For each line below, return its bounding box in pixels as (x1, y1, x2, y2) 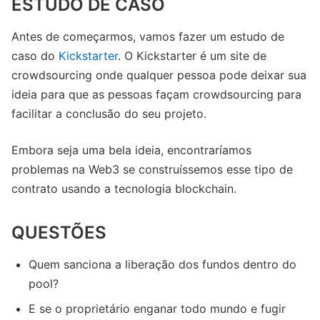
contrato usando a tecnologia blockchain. (11, 181, 236, 196)
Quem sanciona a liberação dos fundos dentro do (29, 256, 296, 271)
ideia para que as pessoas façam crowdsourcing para (11, 86, 301, 101)
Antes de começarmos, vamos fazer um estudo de (11, 29, 284, 44)
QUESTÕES (11, 221, 106, 243)
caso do (11, 48, 59, 63)
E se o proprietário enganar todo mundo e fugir (29, 301, 286, 316)
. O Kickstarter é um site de (118, 48, 266, 63)
